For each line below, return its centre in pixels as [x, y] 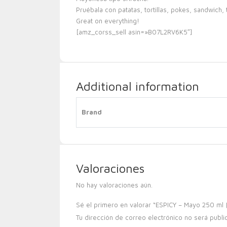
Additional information [138, 86]
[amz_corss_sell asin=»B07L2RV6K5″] [134, 32]
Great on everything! [108, 21]
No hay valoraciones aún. [114, 185]
